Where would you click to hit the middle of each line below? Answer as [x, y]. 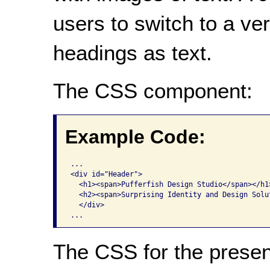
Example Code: [135, 137]
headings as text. [132, 52]
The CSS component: [152, 91]
